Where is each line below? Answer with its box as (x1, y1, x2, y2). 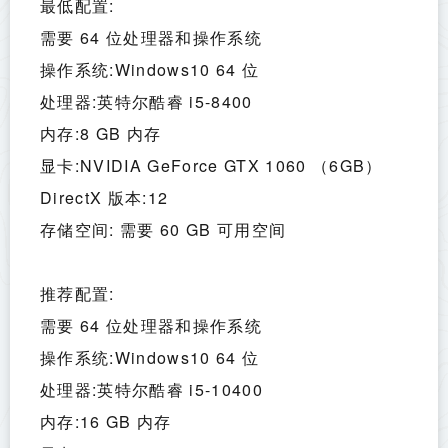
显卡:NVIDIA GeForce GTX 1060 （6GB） (40, 154, 383, 178)
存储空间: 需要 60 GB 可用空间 (40, 218, 287, 242)
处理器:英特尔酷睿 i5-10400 (40, 378, 263, 402)
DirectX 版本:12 (40, 186, 169, 210)
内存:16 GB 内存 (40, 410, 172, 434)
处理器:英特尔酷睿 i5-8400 (40, 90, 253, 114)
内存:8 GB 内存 (40, 122, 162, 146)
